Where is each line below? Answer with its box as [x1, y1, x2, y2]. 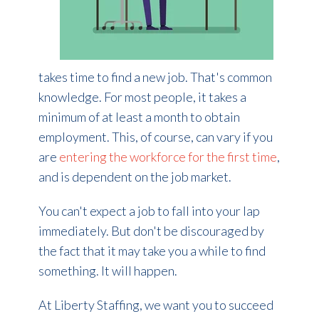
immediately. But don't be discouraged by [38, 223, 264, 239]
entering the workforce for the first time [58, 149, 277, 165]
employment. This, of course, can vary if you [38, 129, 273, 145]
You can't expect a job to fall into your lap [38, 203, 260, 219]
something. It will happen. [38, 263, 179, 279]
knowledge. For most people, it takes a [38, 89, 246, 105]
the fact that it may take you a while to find [38, 243, 266, 259]
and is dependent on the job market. [38, 169, 234, 185]
